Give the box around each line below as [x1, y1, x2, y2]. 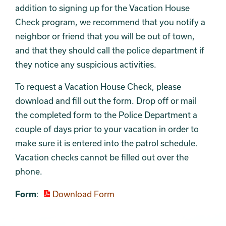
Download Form [52, 189, 115, 199]
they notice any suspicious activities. [15, 60, 156, 69]
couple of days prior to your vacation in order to [15, 124, 199, 134]
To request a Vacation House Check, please [15, 82, 181, 91]
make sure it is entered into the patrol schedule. [15, 138, 198, 148]
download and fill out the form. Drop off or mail [15, 96, 197, 105]
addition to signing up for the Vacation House [15, 3, 190, 13]
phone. [15, 166, 42, 176]
